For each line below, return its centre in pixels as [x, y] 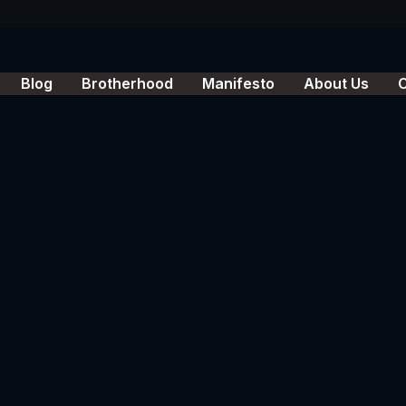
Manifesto [238, 83]
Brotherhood [127, 83]
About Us [336, 83]
